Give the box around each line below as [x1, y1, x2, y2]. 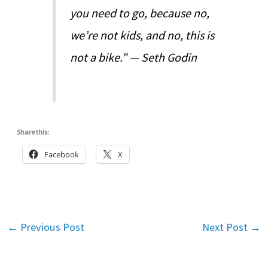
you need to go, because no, [70, 5, 210, 20]
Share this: [17, 127, 50, 136]
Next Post [202, 220, 251, 234]
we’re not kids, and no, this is [70, 27, 215, 42]
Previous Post [17, 220, 84, 234]
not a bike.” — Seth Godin [70, 49, 197, 65]
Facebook [44, 148, 80, 160]
